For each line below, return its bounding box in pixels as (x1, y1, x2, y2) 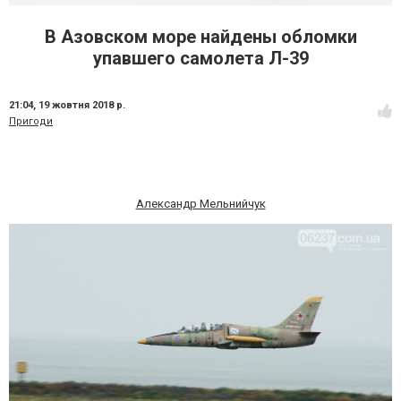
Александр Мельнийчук (135, 197, 266, 210)
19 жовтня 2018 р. (38, 99, 125, 111)
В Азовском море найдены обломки (44, 26, 357, 47)
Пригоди (9, 115, 53, 127)
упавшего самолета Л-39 (92, 47, 309, 69)
